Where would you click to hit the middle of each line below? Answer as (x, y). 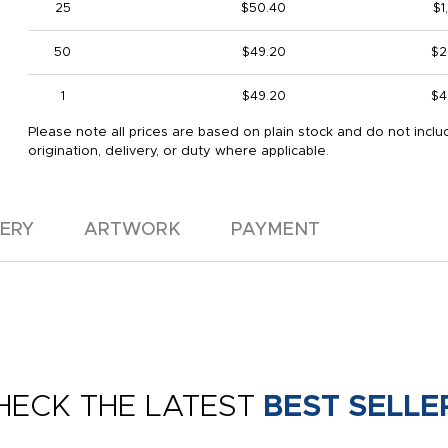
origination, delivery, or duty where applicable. (178, 151)
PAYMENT (275, 230)
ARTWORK (132, 230)
